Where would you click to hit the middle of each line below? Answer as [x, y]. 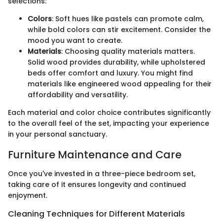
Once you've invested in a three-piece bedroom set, [102, 173]
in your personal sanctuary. [57, 134]
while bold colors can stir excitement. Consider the [119, 30]
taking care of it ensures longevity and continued [97, 184]
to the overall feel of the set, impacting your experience [109, 124]
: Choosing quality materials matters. [128, 52]
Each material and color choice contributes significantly [109, 113]
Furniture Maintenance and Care [95, 155]
